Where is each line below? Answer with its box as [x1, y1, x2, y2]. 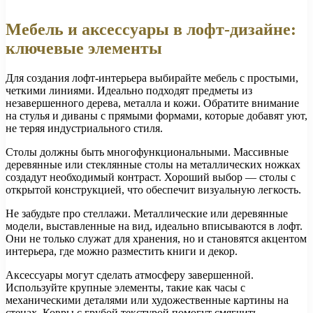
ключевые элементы [6, 38, 162, 57]
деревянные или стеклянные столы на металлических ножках [6, 158, 300, 170]
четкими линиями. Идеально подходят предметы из [6, 84, 252, 96]
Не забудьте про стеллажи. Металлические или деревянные [6, 207, 288, 219]
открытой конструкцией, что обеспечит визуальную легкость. [6, 183, 301, 196]
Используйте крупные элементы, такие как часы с [6, 281, 245, 293]
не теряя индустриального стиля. [6, 122, 163, 134]
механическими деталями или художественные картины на [6, 293, 289, 306]
